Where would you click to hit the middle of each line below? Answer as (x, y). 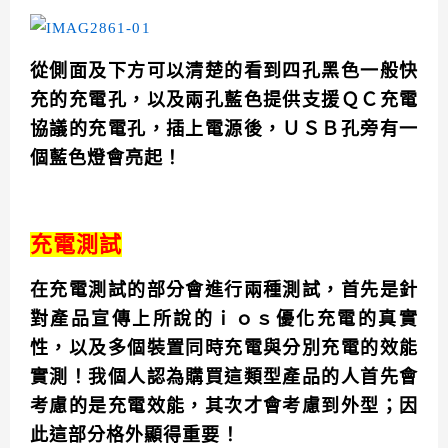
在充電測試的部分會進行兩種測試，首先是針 (224, 290)
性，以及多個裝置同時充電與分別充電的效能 (224, 348)
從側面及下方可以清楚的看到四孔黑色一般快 (224, 71)
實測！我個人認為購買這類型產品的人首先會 (224, 377)
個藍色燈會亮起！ (106, 158)
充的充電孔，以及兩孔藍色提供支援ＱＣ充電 (224, 100)
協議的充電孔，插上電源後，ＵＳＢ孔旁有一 (224, 129)
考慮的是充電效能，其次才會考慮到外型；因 (224, 406)
